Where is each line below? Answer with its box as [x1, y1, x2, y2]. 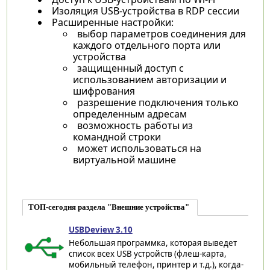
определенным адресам [72, 107, 187, 121]
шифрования [72, 84, 135, 98]
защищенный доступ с [77, 61, 184, 75]
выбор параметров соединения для [77, 27, 246, 40]
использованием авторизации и [72, 72, 227, 86]
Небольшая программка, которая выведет [68, 237, 237, 248]
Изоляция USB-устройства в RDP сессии [51, 4, 239, 17]
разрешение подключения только [77, 95, 239, 109]
